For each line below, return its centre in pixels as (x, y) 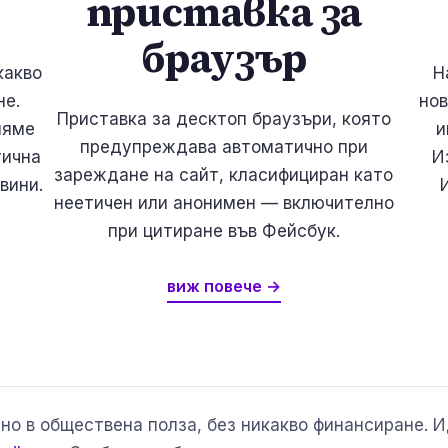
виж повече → (223, 286)
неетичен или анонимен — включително (223, 203)
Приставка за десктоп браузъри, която (223, 119)
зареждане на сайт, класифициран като (224, 175)
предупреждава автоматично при (223, 147)
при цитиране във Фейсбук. (223, 231)
